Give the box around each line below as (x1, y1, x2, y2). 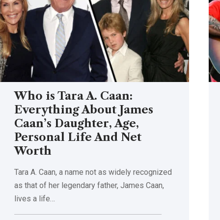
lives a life (14, 193, 50, 203)
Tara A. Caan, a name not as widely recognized (14, 167, 172, 177)
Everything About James (14, 103, 153, 116)
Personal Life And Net (14, 130, 141, 144)
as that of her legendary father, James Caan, (14, 180, 164, 190)
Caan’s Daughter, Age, (14, 116, 139, 130)
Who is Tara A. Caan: (14, 89, 133, 103)
